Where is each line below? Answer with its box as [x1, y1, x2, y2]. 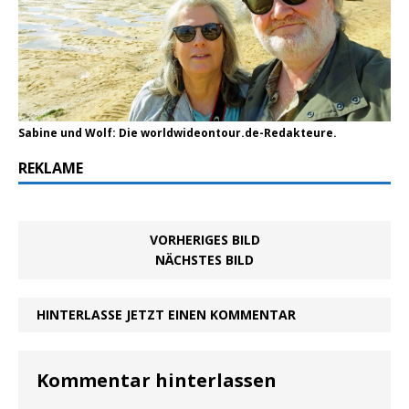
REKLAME [18, 158, 83, 179]
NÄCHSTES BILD [155, 251, 254, 269]
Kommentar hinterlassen [37, 368, 277, 393]
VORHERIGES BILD [149, 231, 260, 249]
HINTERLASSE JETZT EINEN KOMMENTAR [37, 306, 296, 324]
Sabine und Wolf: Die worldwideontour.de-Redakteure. [18, 125, 337, 142]
